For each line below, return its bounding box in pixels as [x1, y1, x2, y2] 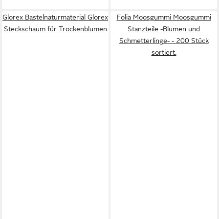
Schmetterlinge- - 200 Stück [119, 37, 209, 44]
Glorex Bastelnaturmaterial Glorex [2, 13, 108, 21]
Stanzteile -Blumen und [128, 25, 200, 33]
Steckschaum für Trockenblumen [3, 25, 107, 33]
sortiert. [151, 48, 176, 56]
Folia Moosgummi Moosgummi [116, 13, 211, 21]
